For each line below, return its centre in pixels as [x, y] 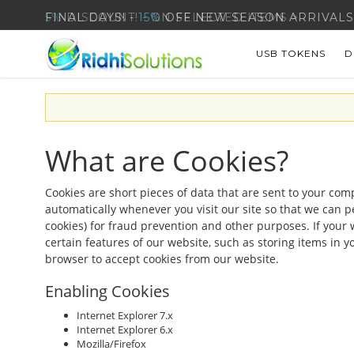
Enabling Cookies [107, 291]
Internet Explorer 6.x [125, 330]
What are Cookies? [167, 161]
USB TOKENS [291, 53]
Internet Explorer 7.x [125, 315]
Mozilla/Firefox [111, 344]
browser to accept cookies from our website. [162, 259]
